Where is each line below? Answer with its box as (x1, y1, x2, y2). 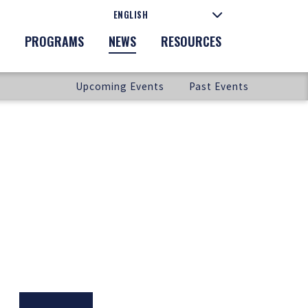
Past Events (189, 80, 250, 93)
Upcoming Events (75, 80, 164, 93)
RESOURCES (161, 32, 221, 51)
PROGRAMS (25, 32, 84, 51)
